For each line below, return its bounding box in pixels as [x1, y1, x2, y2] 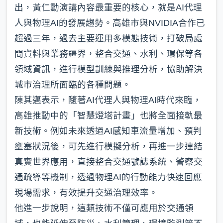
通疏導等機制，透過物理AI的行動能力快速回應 [14, 172, 202, 183]
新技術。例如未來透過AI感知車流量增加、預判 [14, 126, 202, 136]
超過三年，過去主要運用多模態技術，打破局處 [14, 33, 203, 44]
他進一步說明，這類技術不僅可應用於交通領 [14, 203, 194, 214]
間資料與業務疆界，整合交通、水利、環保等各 [14, 49, 203, 59]
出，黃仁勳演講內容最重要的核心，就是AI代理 [14, 2, 202, 13]
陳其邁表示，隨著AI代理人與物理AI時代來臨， [14, 95, 202, 106]
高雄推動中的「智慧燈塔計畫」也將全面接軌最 [14, 111, 203, 121]
